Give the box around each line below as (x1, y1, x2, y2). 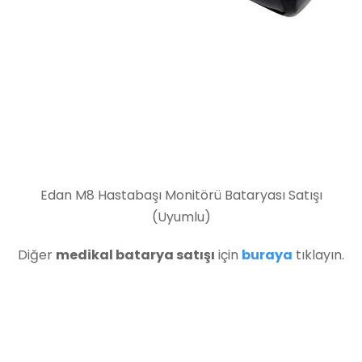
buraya (242, 246, 293, 264)
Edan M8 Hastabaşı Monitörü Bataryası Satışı (40, 186, 322, 204)
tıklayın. (293, 246, 344, 264)
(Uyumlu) (151, 208, 211, 226)
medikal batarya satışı (56, 246, 215, 264)
